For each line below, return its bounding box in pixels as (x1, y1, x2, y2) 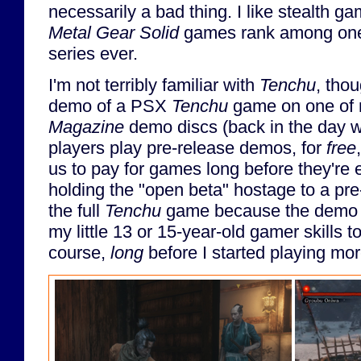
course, (48, 243, 110, 263)
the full (48, 201, 105, 222)
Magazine (48, 117, 124, 138)
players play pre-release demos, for (48, 138, 326, 159)
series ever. (48, 43, 138, 64)
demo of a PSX (48, 96, 172, 117)
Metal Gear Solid (48, 22, 179, 43)
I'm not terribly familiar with (48, 75, 259, 96)
